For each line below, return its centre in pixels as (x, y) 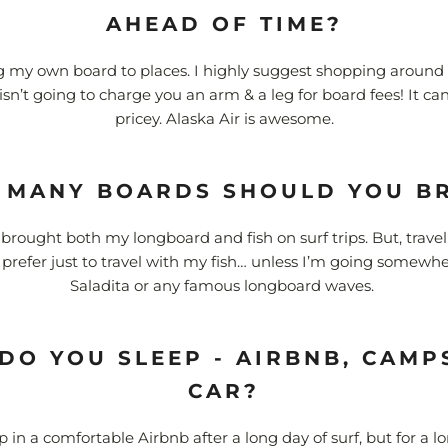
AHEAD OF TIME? (224, 24)
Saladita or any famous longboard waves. (222, 286)
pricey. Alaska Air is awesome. (224, 119)
